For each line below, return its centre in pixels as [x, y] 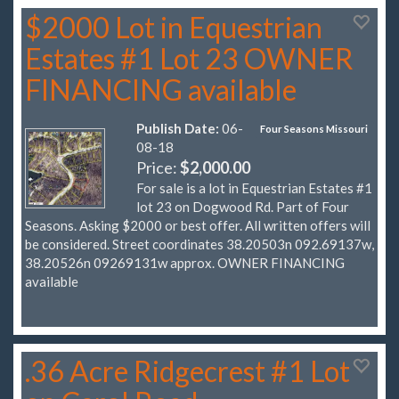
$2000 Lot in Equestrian [174, 27]
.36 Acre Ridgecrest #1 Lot [187, 371]
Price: [158, 167]
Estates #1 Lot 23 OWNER [189, 58]
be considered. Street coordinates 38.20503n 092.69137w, [199, 244]
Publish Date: [178, 128]
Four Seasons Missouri [314, 129]
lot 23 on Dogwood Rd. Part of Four [243, 206]
